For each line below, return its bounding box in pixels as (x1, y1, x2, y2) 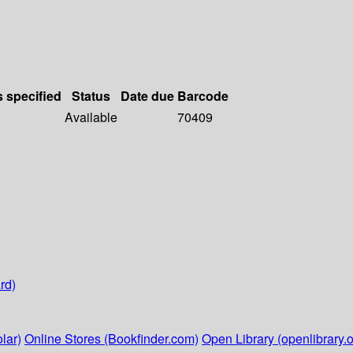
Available (65, 108, 117, 127)
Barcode (177, 87, 229, 106)
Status (72, 87, 110, 106)
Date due (121, 87, 174, 106)
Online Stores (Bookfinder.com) (24, 329, 199, 348)
